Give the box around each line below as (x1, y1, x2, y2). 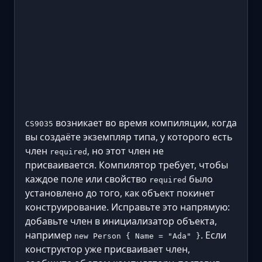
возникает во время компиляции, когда (53, 116, 237, 129)
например (25, 229, 74, 242)
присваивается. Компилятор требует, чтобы (25, 158, 228, 171)
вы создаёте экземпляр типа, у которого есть (25, 130, 233, 143)
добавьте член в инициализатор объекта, (25, 215, 217, 227)
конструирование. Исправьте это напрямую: (25, 201, 230, 213)
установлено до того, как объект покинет (25, 187, 215, 199)
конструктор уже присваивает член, (25, 243, 190, 256)
